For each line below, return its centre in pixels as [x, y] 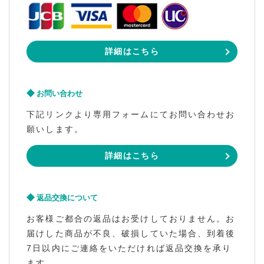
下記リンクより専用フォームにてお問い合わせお [131, 115]
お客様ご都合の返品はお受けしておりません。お [131, 219]
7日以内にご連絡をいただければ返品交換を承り [129, 248]
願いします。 [55, 129]
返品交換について [67, 198]
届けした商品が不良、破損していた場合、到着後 [131, 234]
